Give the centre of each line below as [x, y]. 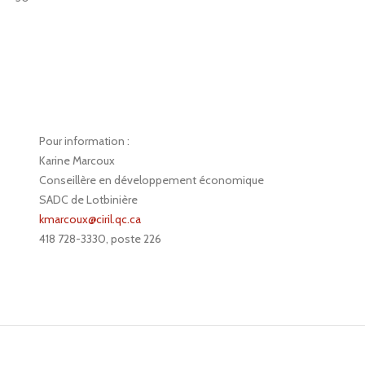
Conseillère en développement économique [152, 180]
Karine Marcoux [77, 160]
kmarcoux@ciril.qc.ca [90, 219]
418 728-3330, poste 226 [100, 238]
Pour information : [84, 141]
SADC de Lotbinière [88, 199]
